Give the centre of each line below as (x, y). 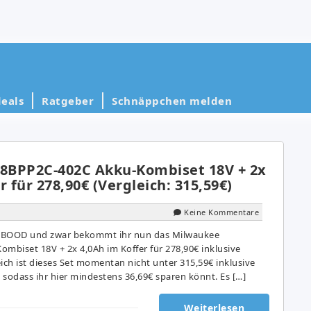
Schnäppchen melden (172, 100)
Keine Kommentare (221, 212)
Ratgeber (68, 100)
